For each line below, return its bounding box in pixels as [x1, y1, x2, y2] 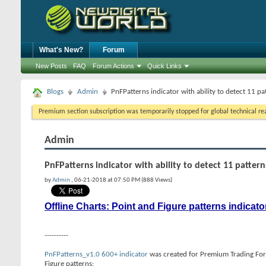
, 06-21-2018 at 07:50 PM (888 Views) [71, 177, 172, 183]
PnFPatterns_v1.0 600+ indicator [45, 251, 148, 258]
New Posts [36, 62, 67, 69]
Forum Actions [93, 62, 134, 69]
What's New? [39, 46, 83, 54]
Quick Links [147, 62, 182, 69]
